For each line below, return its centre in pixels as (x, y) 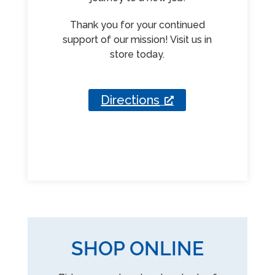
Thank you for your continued (137, 25)
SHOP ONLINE (137, 248)
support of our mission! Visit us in (137, 39)
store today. (137, 54)
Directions (130, 100)
